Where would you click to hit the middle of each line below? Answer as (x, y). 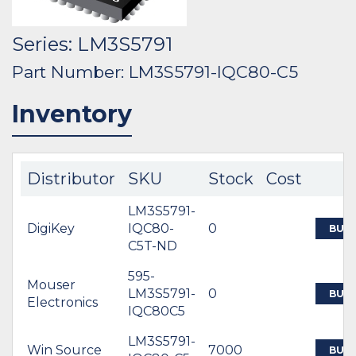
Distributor (71, 178)
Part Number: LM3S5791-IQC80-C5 (155, 72)
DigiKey (51, 228)
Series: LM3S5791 (92, 44)
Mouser (51, 284)
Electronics (62, 302)
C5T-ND (153, 246)
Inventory (72, 114)
